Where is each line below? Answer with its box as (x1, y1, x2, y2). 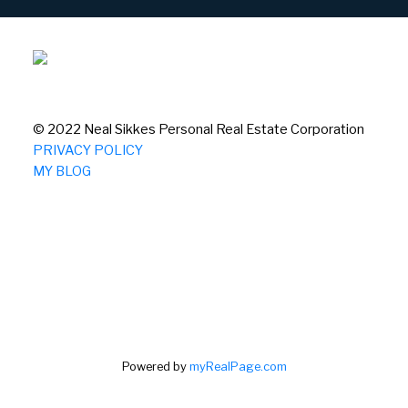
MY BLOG (32, 162, 91, 179)
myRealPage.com (189, 359, 287, 373)
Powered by (121, 359, 189, 373)
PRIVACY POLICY (32, 141, 143, 158)
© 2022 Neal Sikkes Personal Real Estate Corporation (32, 120, 364, 138)
